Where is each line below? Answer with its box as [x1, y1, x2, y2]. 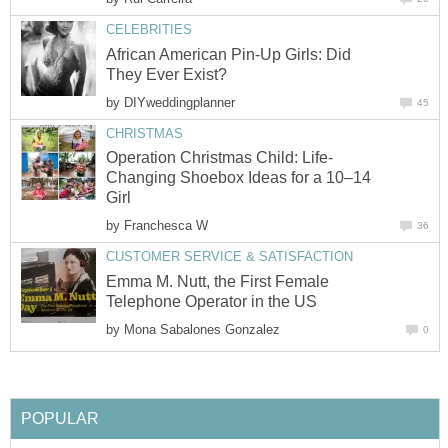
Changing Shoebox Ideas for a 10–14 [106, 169, 371, 187]
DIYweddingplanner [124, 94, 235, 110]
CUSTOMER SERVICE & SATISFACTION [106, 249, 353, 265]
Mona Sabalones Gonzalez [124, 321, 280, 337]
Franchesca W [124, 218, 208, 234]
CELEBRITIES [106, 22, 192, 38]
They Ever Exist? [106, 65, 227, 83]
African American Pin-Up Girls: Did [106, 45, 351, 63]
